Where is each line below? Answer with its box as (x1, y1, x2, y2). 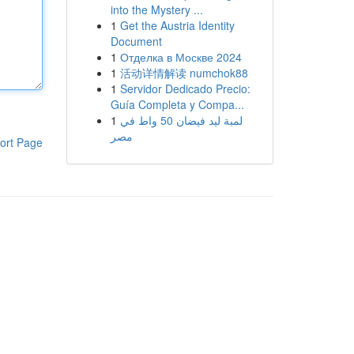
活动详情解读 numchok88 (119, 65, 248, 81)
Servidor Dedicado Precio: (119, 81, 250, 96)
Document (110, 33, 162, 49)
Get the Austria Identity (119, 17, 235, 33)
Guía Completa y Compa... (110, 96, 244, 112)
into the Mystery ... (110, 2, 203, 17)
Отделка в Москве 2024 (119, 49, 242, 65)
